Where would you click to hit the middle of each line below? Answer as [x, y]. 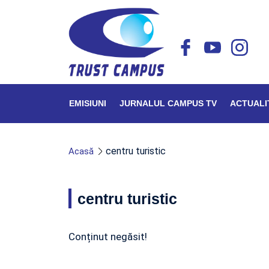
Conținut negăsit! [108, 237]
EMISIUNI [88, 103]
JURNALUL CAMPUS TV [168, 103]
